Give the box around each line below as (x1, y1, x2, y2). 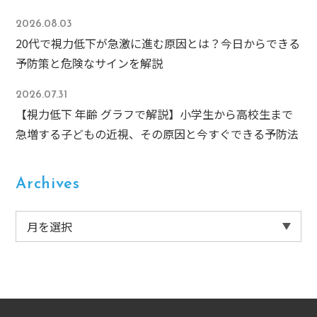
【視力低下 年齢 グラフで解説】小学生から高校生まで (16, 105, 294, 123)
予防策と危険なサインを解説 (16, 54, 163, 72)
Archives (16, 176, 80, 193)
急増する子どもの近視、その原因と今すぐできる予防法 (16, 125, 299, 143)
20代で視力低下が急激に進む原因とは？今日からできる (16, 35, 301, 52)
